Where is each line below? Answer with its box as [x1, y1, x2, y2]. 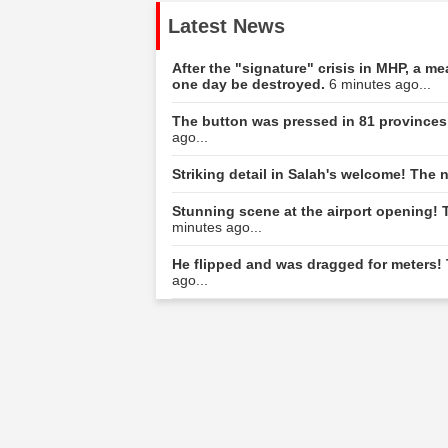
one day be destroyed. [172, 75, 329, 92]
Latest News [168, 14, 285, 37]
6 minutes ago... [329, 75, 431, 92]
